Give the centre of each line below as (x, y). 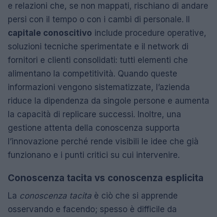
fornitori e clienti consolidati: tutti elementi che (98, 60)
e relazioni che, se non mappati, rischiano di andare (108, 6)
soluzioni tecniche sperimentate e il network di (98, 46)
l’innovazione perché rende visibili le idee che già (103, 141)
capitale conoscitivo (50, 33)
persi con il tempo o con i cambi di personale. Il (99, 19)
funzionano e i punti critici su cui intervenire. (94, 155)
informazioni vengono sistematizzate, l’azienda (99, 87)
